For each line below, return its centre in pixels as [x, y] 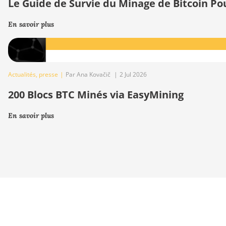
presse [48, 75]
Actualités [22, 75]
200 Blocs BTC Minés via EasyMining [96, 95]
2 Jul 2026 [133, 75]
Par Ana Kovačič [89, 75]
